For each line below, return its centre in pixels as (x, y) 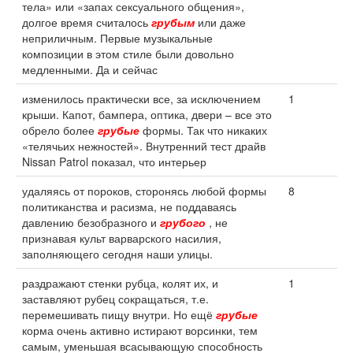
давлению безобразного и (91, 222)
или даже (220, 22)
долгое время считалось (87, 22)
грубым (173, 22)
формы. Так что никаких (203, 130)
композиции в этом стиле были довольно (128, 54)
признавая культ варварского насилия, (122, 238)
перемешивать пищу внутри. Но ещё (119, 314)
